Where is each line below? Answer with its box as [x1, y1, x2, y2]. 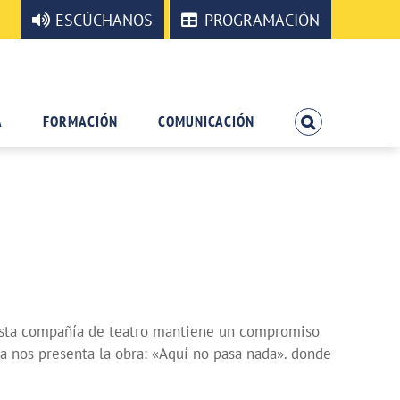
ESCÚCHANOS [55, 9, 153, 30]
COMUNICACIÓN [158, 112, 255, 131]
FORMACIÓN [43, 112, 119, 131]
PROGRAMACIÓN [204, 9, 320, 30]
